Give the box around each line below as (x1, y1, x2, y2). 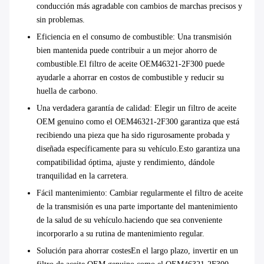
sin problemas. (37, 15, 85, 24)
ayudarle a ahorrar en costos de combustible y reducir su (37, 72, 224, 82)
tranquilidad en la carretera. (37, 171, 128, 180)
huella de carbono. (37, 86, 98, 95)
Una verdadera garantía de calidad (37, 103, 150, 113)
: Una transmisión (173, 32, 232, 41)
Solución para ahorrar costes (37, 246, 131, 255)
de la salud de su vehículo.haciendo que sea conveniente (37, 215, 222, 225)
